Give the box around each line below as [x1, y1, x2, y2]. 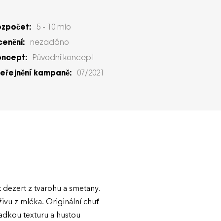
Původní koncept [33, 55, 95, 62]
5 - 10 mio [37, 24, 71, 31]
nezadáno [30, 39, 69, 46]
